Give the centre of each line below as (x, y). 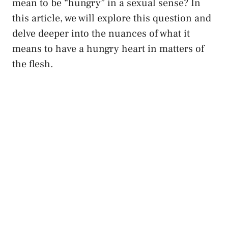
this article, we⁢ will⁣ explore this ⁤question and (112, 18)
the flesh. (33, 64)
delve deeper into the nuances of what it (101, 33)
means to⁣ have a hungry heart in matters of (108, 49)
